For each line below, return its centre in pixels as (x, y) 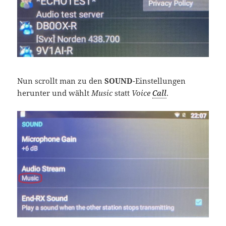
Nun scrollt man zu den (61, 81)
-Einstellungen (159, 81)
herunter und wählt (54, 93)
